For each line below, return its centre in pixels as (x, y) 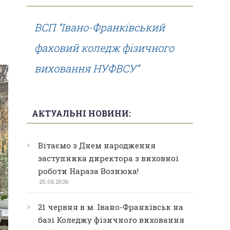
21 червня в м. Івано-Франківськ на (111, 207)
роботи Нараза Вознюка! (88, 171)
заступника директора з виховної (108, 158)
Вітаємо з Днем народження (97, 145)
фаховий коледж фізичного (104, 48)
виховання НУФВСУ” (87, 68)
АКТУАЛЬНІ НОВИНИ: (81, 113)
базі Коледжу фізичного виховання (111, 220)
